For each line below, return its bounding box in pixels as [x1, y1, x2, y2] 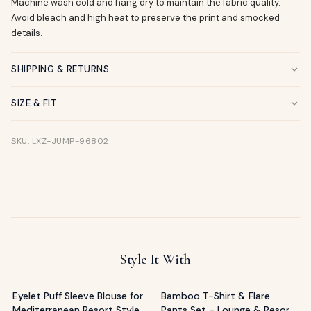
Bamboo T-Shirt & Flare [161, 289, 270, 302]
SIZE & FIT [11, 97, 57, 109]
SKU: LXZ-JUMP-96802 [11, 135, 109, 146]
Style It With [119, 251, 192, 268]
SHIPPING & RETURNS [11, 63, 109, 75]
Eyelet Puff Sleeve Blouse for [12, 289, 143, 302]
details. [11, 27, 42, 39]
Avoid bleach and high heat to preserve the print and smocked [11, 12, 280, 24]
